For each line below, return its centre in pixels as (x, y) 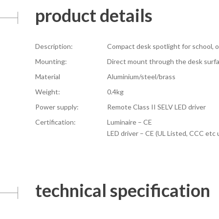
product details (94, 15)
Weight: (48, 91)
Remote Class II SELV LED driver (156, 107)
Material (48, 76)
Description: (54, 46)
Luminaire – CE (130, 122)
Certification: (55, 122)
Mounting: (51, 61)
